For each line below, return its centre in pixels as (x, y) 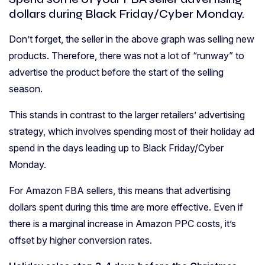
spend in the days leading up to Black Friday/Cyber (116, 148)
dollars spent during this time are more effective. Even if (126, 207)
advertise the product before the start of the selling (116, 72)
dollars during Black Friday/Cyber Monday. (127, 14)
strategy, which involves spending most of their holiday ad (132, 132)
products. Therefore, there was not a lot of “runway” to (127, 56)
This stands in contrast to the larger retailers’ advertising (127, 115)
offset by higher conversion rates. (80, 240)
